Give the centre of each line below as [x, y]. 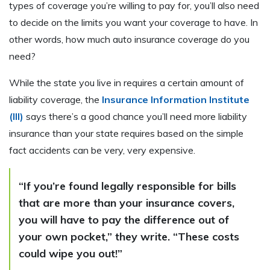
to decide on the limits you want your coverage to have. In [133, 23]
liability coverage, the [55, 100]
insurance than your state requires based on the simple [126, 133]
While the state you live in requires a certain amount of [127, 83]
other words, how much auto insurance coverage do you [129, 39]
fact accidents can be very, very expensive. [102, 150]
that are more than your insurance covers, [127, 203]
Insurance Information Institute [176, 100]
